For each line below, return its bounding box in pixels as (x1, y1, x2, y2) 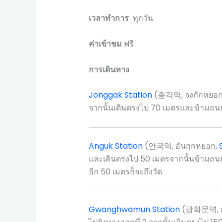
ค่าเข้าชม (88, 38, 122, 50)
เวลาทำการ (88, 12, 129, 24)
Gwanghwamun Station (88, 204, 180, 216)
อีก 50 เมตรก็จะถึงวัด (88, 166, 162, 177)
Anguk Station (88, 140, 143, 152)
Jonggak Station (88, 89, 152, 101)
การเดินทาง (88, 63, 129, 75)
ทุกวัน (128, 12, 153, 24)
